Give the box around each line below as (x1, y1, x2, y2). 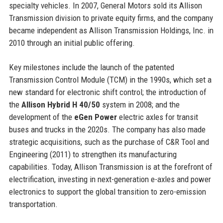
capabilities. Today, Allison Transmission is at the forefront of (8, 161, 213, 172)
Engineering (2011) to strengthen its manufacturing (8, 149, 177, 159)
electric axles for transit (116, 111, 198, 122)
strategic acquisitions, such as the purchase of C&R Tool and (8, 136, 209, 147)
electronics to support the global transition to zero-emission (8, 186, 206, 197)
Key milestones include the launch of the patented (8, 62, 174, 72)
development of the (8, 111, 74, 122)
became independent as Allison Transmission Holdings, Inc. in (8, 25, 214, 35)
